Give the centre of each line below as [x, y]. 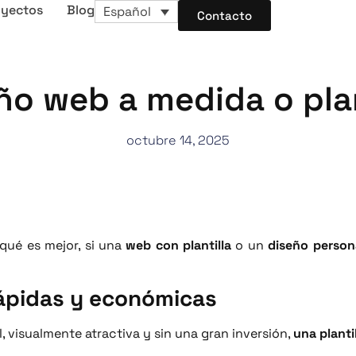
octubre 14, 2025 [178, 140]
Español [127, 12]
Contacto [224, 15]
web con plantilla [179, 245]
